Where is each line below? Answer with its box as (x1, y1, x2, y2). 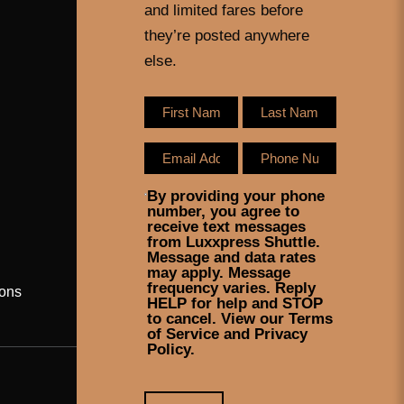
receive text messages (147, 218, 307, 235)
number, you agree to (147, 203, 300, 220)
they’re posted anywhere (144, 27, 310, 44)
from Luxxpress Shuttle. (147, 234, 321, 251)
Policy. (147, 341, 196, 358)
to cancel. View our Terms (147, 310, 334, 327)
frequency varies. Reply (147, 280, 317, 297)
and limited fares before (144, 2, 304, 19)
